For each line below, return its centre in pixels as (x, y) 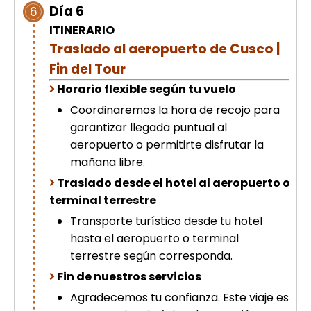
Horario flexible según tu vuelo (146, 90)
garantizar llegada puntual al (149, 128)
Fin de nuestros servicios (129, 277)
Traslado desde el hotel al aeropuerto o (174, 183)
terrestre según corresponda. (151, 256)
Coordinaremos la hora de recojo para (175, 110)
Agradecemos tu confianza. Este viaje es (179, 298)
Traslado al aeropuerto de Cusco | (165, 49)
